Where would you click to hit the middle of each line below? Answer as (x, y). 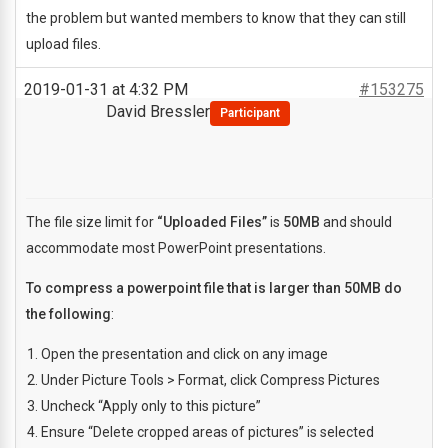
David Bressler (158, 111)
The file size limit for (91, 222)
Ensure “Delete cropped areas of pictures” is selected (207, 432)
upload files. (63, 44)
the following (68, 314)
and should (356, 222)
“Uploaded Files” (212, 222)
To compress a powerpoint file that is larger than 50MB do (214, 288)
